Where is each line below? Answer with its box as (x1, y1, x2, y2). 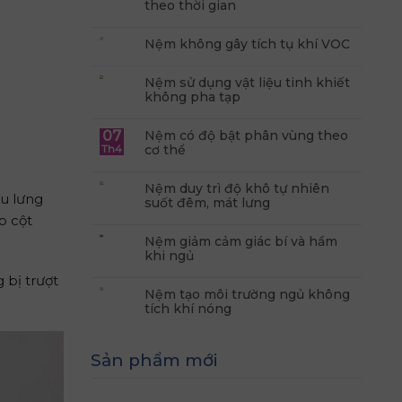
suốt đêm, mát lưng (144, 194, 270, 211)
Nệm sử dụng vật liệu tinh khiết (144, 74, 350, 91)
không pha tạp (144, 88, 240, 105)
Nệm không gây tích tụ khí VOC (144, 35, 350, 52)
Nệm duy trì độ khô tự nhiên (144, 179, 329, 197)
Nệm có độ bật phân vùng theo (144, 127, 348, 144)
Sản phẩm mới (90, 349, 218, 371)
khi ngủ (144, 247, 194, 264)
